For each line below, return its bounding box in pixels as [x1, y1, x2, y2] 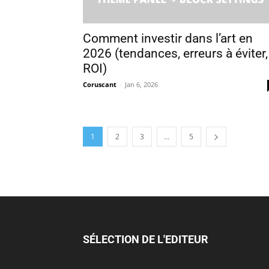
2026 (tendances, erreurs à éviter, [83, 46, 268, 61]
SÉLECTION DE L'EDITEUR [83, 233, 208, 246]
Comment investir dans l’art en [83, 31, 253, 46]
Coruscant [83, 80, 116, 89]
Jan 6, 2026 [125, 80, 158, 89]
